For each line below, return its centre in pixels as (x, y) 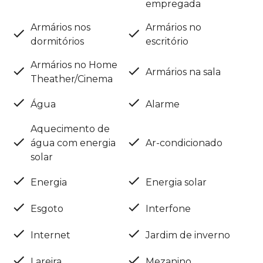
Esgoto (47, 208)
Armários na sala (183, 72)
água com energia (73, 143)
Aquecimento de (70, 129)
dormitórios (57, 42)
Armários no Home (74, 65)
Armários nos (60, 28)
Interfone (168, 208)
